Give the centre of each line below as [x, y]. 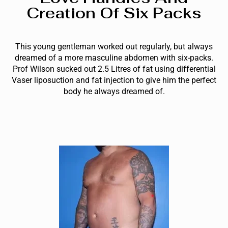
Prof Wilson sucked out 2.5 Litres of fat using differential [114, 69]
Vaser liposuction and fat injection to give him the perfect [114, 80]
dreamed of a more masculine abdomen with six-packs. [114, 58]
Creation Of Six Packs [114, 13]
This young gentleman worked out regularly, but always [114, 46]
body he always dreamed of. [114, 91]
